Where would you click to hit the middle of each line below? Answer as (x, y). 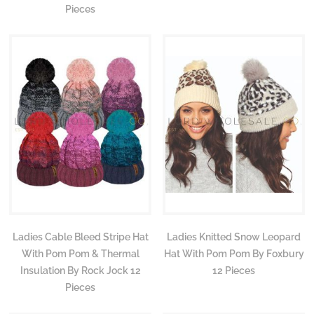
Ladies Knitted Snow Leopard (234, 237)
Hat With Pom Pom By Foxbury (234, 253)
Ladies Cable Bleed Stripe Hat (80, 237)
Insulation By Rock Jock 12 (80, 270)
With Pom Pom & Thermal (80, 253)
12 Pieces (234, 270)
